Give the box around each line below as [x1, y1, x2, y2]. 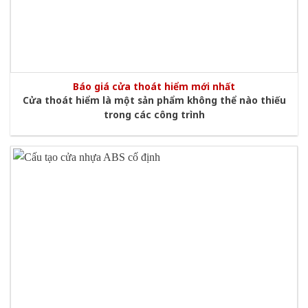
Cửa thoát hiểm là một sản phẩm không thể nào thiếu [22, 93, 286, 107]
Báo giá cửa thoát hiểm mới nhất [73, 79, 235, 93]
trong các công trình [103, 107, 205, 121]
